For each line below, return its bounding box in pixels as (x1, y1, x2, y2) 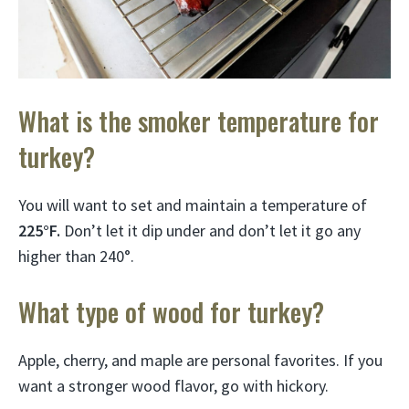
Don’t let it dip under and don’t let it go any (60, 220, 361, 242)
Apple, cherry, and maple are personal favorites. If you (18, 350, 383, 372)
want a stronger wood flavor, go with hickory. (18, 375, 329, 397)
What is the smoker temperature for (18, 102, 379, 141)
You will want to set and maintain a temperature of (18, 194, 367, 216)
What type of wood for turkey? (18, 293, 324, 331)
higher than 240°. (18, 246, 134, 267)
